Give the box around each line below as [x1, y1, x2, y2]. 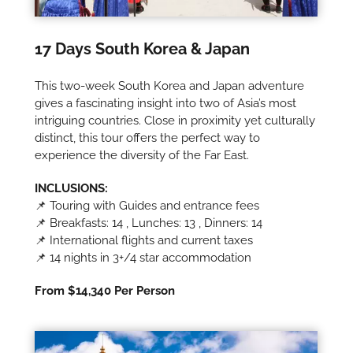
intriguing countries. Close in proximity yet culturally [35, 113, 316, 128]
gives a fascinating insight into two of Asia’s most [35, 95, 297, 110]
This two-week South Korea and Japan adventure [35, 78, 305, 93]
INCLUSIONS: [35, 180, 109, 195]
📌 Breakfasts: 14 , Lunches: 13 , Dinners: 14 [35, 215, 263, 230]
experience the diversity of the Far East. [35, 147, 250, 162]
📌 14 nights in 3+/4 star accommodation [35, 250, 252, 265]
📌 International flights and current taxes [35, 232, 254, 247]
